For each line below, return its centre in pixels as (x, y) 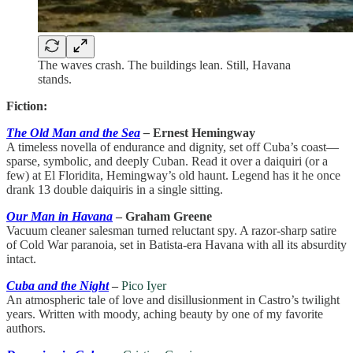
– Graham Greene (164, 216)
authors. (26, 328)
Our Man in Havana (59, 216)
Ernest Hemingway (204, 132)
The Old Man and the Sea (73, 132)
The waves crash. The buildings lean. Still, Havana (164, 65)
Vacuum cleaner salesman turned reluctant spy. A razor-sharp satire (171, 230)
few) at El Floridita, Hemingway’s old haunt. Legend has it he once (173, 175)
